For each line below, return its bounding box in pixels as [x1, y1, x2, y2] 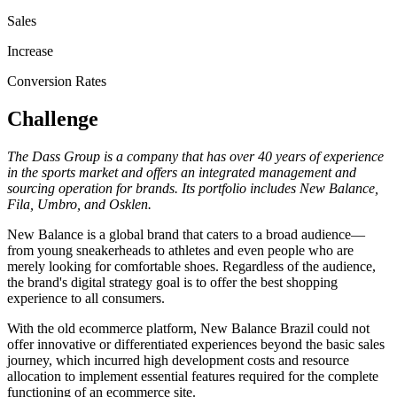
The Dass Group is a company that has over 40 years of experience [7, 149, 384, 165]
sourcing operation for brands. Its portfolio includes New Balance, [7, 181, 378, 197]
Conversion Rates [7, 74, 106, 90]
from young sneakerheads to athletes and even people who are [7, 243, 354, 259]
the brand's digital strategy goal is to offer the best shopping [7, 275, 338, 291]
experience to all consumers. [7, 291, 165, 307]
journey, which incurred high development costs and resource [7, 353, 349, 369]
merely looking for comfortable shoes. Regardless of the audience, [7, 259, 376, 275]
